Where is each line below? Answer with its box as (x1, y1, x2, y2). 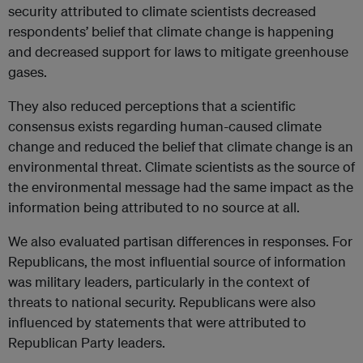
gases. (8, 63, 47, 81)
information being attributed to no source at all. (8, 199, 300, 216)
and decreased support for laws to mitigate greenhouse (8, 43, 348, 61)
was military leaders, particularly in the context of (8, 273, 310, 291)
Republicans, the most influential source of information (8, 253, 346, 271)
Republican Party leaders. (8, 334, 165, 352)
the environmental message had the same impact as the (8, 178, 353, 196)
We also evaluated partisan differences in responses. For (8, 233, 352, 250)
